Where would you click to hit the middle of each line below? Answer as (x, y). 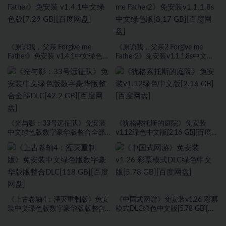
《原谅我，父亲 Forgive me (49, 47)
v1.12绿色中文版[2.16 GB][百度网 (167, 132)
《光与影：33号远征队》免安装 (57, 123)
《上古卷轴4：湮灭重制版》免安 (58, 200)
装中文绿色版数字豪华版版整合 (56, 209)
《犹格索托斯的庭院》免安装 (161, 123)
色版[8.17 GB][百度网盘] (153, 65)
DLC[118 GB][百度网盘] (44, 218)
